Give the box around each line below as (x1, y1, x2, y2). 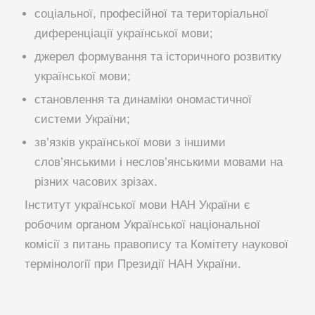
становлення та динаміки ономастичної (34, 93, 252, 107)
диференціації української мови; (34, 27, 213, 41)
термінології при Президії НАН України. (25, 257, 241, 271)
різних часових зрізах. (34, 175, 157, 189)
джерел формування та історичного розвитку (34, 50, 282, 64)
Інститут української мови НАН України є (25, 198, 250, 212)
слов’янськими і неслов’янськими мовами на (34, 155, 283, 169)
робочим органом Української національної (25, 218, 260, 232)
